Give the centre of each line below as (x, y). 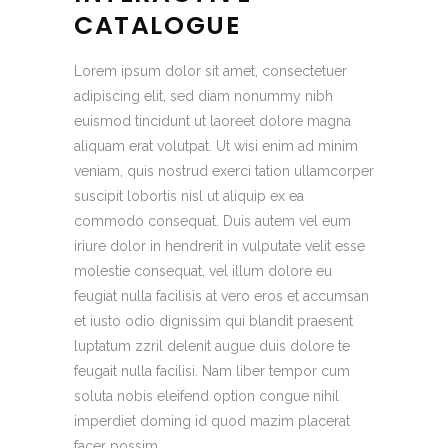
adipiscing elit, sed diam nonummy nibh (203, 96)
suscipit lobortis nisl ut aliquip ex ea (189, 196)
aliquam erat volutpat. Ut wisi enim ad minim (216, 146)
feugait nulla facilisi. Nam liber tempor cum (212, 371)
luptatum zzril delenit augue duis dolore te (212, 346)
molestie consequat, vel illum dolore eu (203, 271)
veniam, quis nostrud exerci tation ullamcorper (224, 171)
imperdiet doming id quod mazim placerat (212, 421)
